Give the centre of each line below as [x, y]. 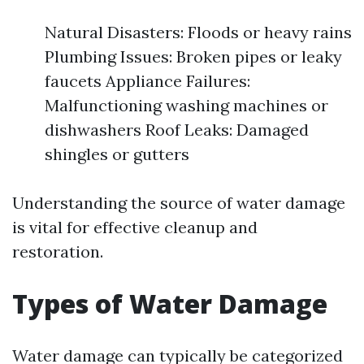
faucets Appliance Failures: [147, 81]
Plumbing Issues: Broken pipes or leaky [193, 56]
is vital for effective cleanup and [135, 227]
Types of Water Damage [170, 303]
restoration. [58, 251]
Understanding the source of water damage [179, 203]
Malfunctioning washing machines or [186, 105]
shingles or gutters [117, 154]
